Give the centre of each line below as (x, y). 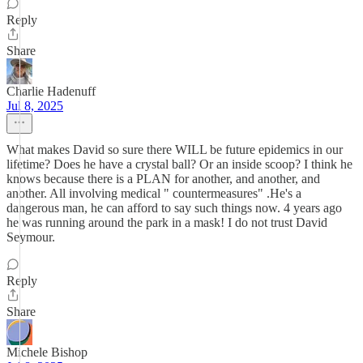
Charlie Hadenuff (51, 91)
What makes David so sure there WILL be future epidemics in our (175, 149)
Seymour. (31, 237)
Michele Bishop (47, 352)
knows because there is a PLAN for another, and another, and (163, 179)
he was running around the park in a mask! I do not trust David (167, 222)
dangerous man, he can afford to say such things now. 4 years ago (174, 208)
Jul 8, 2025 (35, 106)
